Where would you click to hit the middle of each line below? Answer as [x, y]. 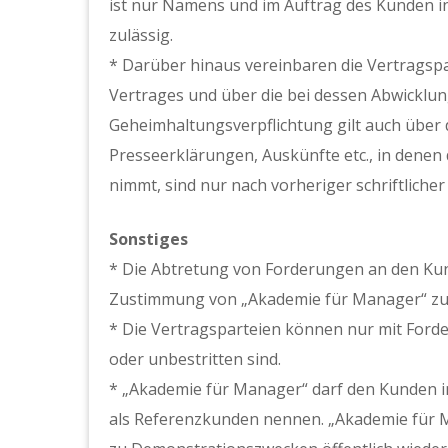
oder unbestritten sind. [195, 359]
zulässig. [141, 35]
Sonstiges [148, 239]
